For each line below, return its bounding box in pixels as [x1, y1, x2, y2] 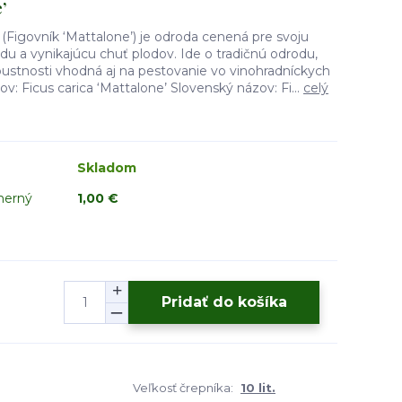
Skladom [77, 160, 136, 176]
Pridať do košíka [161, 293, 287, 310]
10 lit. [240, 380, 275, 395]
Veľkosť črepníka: [133, 380, 233, 395]
